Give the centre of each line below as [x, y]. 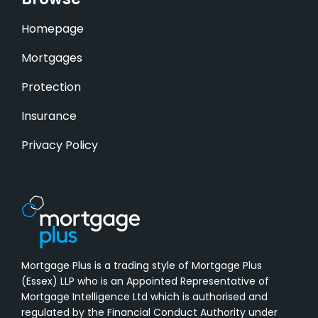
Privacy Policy [59, 147]
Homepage [52, 30]
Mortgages [51, 59]
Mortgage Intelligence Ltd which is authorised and [144, 298]
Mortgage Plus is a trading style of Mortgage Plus [141, 267]
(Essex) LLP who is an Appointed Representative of [145, 283]
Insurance [49, 117]
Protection [51, 88]
